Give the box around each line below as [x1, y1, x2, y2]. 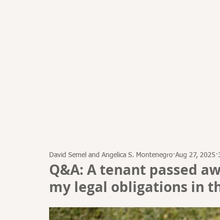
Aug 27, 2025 [175, 151, 216, 159]
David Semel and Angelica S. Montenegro [49, 151, 173, 159]
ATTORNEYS [160, 97, 199, 106]
